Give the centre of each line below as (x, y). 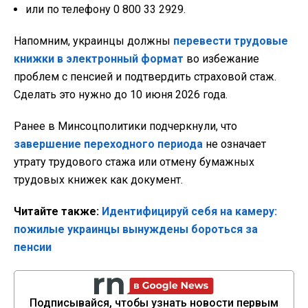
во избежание (221, 59)
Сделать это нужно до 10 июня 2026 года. (121, 95)
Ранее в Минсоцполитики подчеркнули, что (125, 126)
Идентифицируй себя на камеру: (189, 212)
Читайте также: (56, 212)
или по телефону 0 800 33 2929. (106, 10)
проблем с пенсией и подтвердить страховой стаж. (145, 77)
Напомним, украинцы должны (93, 41)
